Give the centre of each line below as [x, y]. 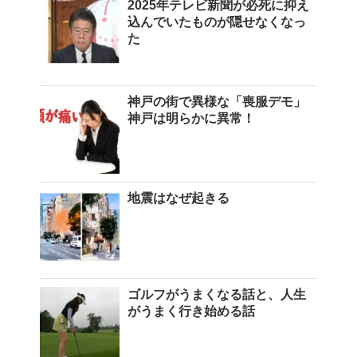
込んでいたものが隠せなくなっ [217, 22]
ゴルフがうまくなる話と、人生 [217, 294]
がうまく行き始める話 [191, 311]
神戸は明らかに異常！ [191, 118]
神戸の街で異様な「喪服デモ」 [217, 101]
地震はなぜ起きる [178, 198]
